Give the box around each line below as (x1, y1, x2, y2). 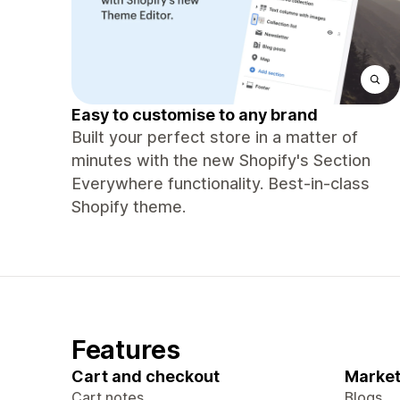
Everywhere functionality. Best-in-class (71, 174, 370, 193)
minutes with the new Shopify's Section (71, 151, 371, 170)
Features (71, 334, 180, 365)
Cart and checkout (71, 367, 220, 386)
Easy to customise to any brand (71, 105, 318, 124)
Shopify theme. (71, 197, 186, 216)
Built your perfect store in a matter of (71, 128, 358, 146)
